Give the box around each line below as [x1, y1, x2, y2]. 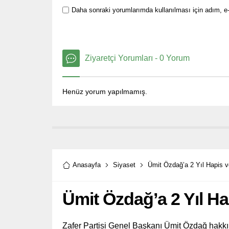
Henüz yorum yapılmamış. [62, 87, 147, 96]
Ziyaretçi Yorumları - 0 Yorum [85, 53, 190, 62]
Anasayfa [73, 161, 101, 169]
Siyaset [113, 161, 135, 169]
